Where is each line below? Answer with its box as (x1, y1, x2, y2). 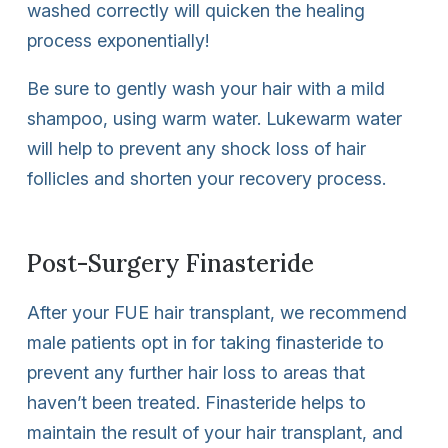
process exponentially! (27, 29, 209, 51)
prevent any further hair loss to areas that (27, 361, 365, 383)
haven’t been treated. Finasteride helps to (27, 391, 366, 413)
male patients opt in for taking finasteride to (27, 331, 384, 353)
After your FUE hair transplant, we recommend (27, 301, 407, 323)
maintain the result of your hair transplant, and (27, 421, 403, 443)
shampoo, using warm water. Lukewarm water (27, 107, 402, 129)
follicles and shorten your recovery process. (27, 167, 386, 189)
